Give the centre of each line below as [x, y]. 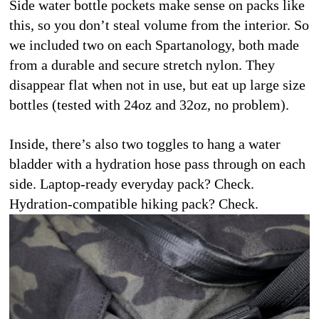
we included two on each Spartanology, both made [154, 45]
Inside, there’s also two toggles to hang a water [145, 144]
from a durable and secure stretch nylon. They [142, 65]
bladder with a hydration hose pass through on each [157, 164]
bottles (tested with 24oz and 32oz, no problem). [149, 105]
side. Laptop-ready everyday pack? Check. [132, 184]
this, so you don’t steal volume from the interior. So [159, 25]
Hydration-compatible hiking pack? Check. [134, 204]
